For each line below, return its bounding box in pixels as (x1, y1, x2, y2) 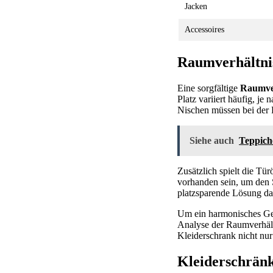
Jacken (185, 1, 207, 11)
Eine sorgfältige (177, 82, 240, 93)
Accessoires (185, 24, 224, 34)
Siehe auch (190, 135, 234, 146)
